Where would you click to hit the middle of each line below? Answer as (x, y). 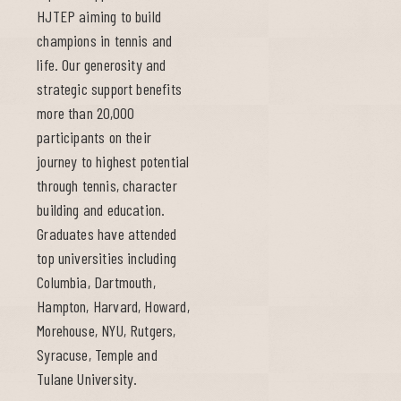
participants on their (94, 137)
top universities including (107, 258)
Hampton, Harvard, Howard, (113, 307)
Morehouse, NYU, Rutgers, (107, 331)
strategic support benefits (109, 89)
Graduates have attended (107, 234)
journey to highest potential (113, 162)
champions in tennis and (105, 41)
